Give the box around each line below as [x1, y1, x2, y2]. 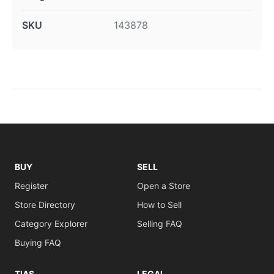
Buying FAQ [15, 237, 61, 248]
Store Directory [15, 199, 75, 210]
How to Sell [137, 199, 182, 210]
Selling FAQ [137, 218, 182, 229]
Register [15, 180, 48, 191]
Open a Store [137, 180, 190, 191]
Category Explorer [15, 218, 87, 229]
